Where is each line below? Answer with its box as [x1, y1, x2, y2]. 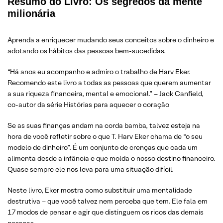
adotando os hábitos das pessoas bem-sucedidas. [7, 46, 166, 56]
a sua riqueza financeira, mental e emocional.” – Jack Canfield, [7, 89, 204, 99]
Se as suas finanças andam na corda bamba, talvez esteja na [7, 121, 200, 130]
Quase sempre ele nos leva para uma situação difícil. [7, 165, 174, 174]
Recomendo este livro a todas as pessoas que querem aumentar [7, 78, 211, 88]
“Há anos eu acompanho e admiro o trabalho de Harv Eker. [7, 67, 191, 77]
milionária [7, 8, 55, 19]
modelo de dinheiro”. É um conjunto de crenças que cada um [7, 143, 198, 152]
